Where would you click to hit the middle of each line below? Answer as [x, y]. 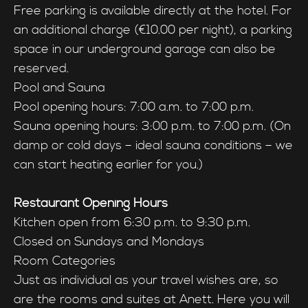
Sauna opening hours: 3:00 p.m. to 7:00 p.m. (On [152, 126]
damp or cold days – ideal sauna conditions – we [153, 145]
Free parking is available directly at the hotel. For [153, 10]
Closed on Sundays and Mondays [109, 241]
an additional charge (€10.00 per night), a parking [153, 30]
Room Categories [65, 261]
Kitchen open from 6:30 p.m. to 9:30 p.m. [132, 222]
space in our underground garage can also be [145, 49]
